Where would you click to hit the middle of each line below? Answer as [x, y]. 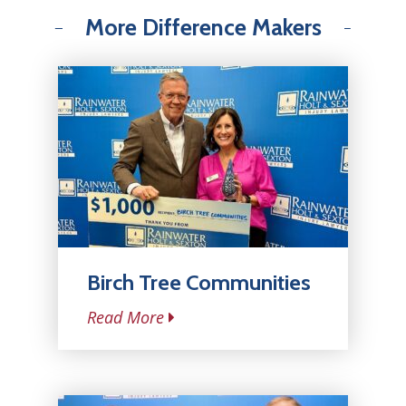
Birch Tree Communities [199, 282]
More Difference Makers [203, 27]
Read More [126, 317]
